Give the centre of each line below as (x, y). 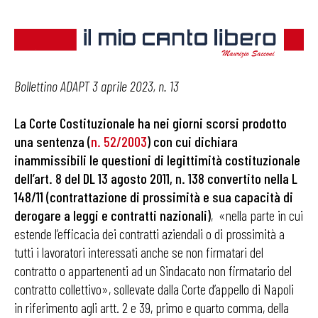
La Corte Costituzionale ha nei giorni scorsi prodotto (150, 123)
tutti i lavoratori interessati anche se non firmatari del (139, 252)
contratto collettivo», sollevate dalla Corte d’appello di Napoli (154, 289)
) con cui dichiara (192, 142)
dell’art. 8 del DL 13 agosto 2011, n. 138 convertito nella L (156, 179)
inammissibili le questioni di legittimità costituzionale (157, 160)
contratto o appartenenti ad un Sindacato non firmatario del (153, 271)
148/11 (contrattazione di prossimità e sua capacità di (154, 197)
